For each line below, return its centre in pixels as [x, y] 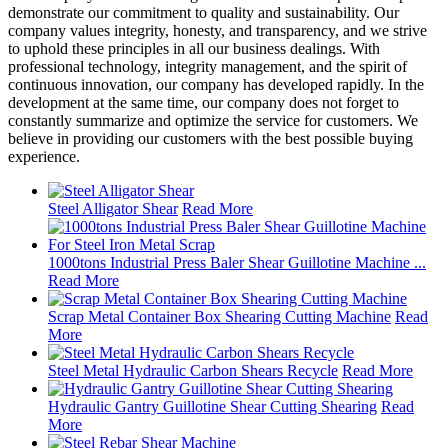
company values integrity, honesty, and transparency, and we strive [217, 30]
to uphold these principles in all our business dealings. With [194, 48]
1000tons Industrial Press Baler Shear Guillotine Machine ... [237, 262]
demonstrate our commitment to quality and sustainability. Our [203, 12]
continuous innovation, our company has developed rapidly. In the [216, 84]
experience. [44, 156]
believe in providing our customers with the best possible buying [210, 138]
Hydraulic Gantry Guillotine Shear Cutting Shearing [212, 406]
